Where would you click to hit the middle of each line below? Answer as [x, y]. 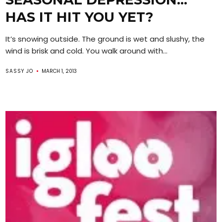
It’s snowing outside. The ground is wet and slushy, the [105, 39]
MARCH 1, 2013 [59, 71]
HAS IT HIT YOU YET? [80, 17]
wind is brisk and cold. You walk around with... [87, 51]
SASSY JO [20, 71]
